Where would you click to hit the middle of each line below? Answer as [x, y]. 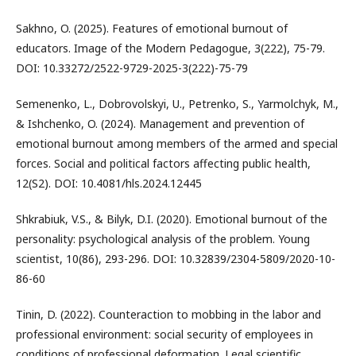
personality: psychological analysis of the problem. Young [163, 238]
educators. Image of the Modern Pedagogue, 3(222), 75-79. [170, 48]
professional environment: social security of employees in [164, 334]
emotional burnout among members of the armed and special [177, 143]
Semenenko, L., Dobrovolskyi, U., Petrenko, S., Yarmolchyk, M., [177, 103]
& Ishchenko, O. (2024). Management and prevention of [160, 123]
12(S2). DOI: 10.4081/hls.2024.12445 [109, 183]
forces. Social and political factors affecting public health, [163, 163]
